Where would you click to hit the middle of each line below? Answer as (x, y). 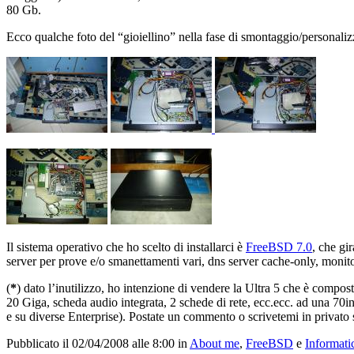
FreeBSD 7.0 (279, 247)
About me (215, 344)
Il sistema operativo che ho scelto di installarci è (126, 247)
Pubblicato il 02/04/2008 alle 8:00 (90, 344)
